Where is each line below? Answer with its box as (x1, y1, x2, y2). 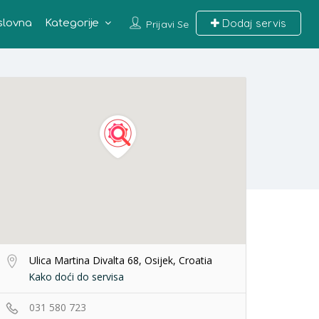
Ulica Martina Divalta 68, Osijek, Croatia (26, 253, 212, 267)
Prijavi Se (145, 18, 189, 31)
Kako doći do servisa (28, 270, 124, 283)
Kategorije (44, 17, 99, 29)
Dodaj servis (219, 16, 286, 30)
